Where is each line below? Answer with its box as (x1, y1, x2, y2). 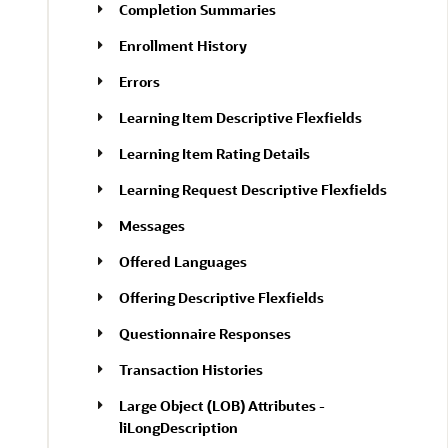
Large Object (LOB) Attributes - (119, 396, 325, 415)
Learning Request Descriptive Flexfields (119, 180, 387, 199)
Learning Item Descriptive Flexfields (119, 108, 362, 127)
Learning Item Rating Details (119, 144, 310, 163)
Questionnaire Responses (119, 324, 291, 343)
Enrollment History (119, 36, 247, 55)
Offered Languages (119, 252, 247, 271)
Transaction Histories (119, 360, 263, 379)
